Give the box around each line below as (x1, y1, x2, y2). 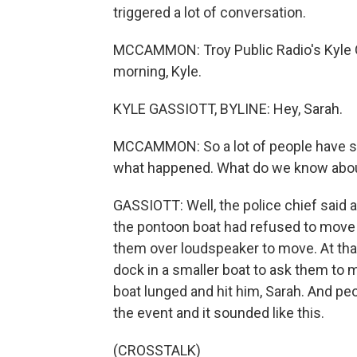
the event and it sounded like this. (113, 304, 324, 321)
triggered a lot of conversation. (113, 4, 306, 21)
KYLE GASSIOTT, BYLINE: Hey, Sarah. (113, 100, 343, 117)
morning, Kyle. (113, 63, 202, 80)
